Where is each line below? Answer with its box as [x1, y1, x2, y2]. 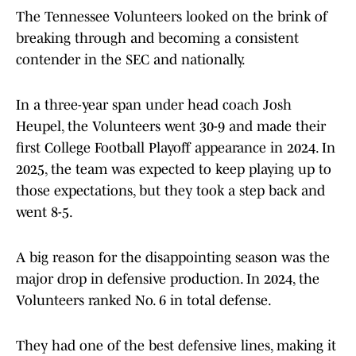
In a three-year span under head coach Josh [16, 97, 292, 114]
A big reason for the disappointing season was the [16, 250, 330, 266]
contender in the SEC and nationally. [16, 52, 246, 68]
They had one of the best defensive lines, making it [16, 338, 336, 354]
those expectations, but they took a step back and [16, 183, 325, 199]
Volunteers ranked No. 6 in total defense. [16, 292, 272, 309]
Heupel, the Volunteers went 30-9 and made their [16, 118, 326, 135]
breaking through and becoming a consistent [16, 30, 299, 47]
